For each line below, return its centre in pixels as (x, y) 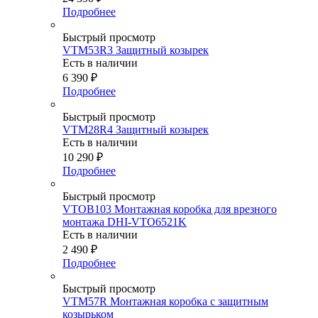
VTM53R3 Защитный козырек (136, 50)
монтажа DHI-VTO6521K (125, 222)
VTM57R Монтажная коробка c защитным (165, 302)
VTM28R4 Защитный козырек (136, 130)
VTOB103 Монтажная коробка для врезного (170, 209)
